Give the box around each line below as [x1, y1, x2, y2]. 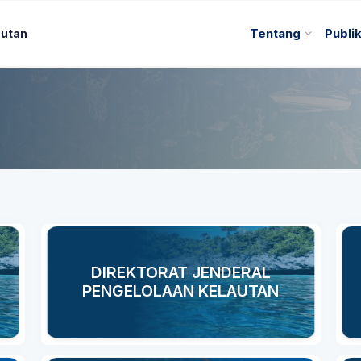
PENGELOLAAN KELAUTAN [82, 281, 279, 301]
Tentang [250, 26, 301, 41]
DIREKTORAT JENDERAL [90, 263, 271, 282]
